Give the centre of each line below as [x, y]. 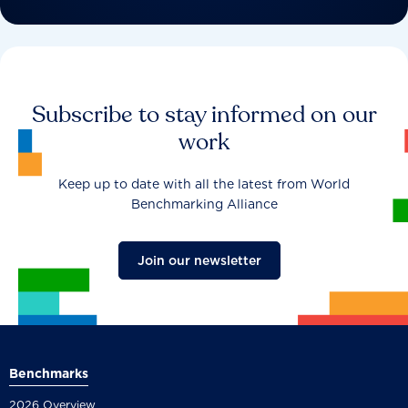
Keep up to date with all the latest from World [204, 184]
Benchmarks [49, 373]
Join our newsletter [199, 260]
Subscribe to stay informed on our [204, 114]
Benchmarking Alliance [204, 204]
